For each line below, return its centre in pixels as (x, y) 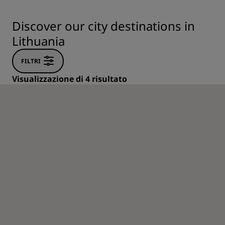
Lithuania (38, 41)
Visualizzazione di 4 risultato (70, 79)
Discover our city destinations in (103, 26)
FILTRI (31, 61)
